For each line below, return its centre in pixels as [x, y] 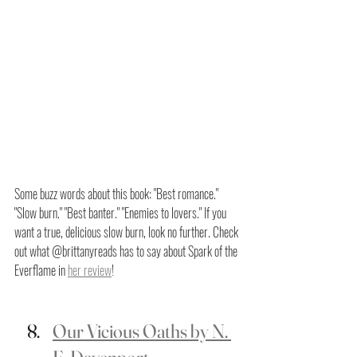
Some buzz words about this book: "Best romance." [118, 194]
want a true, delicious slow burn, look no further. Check [127, 232]
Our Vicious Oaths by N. [142, 331]
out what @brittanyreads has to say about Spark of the [127, 251]
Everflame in [41, 271]
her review [90, 271]
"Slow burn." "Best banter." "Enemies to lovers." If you [122, 213]
